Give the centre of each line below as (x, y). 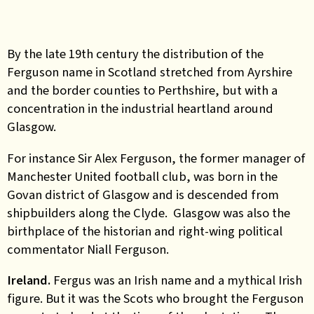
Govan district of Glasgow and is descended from (143, 194)
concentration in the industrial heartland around (140, 108)
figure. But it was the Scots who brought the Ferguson (155, 298)
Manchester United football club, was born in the (142, 176)
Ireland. (29, 280)
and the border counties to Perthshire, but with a (142, 90)
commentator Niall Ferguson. (88, 249)
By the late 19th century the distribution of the (135, 54)
